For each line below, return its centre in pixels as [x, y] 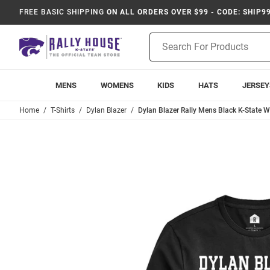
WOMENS [117, 85]
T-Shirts [63, 110]
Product [165, 39]
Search [162, 51]
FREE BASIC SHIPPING [62, 12]
